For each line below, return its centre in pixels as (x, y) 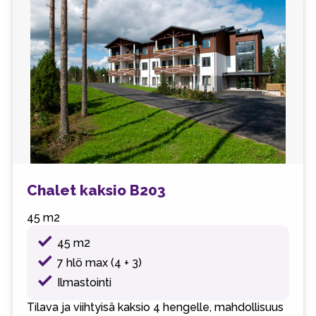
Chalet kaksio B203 (96, 190)
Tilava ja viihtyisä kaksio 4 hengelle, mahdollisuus (155, 307)
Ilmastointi (85, 282)
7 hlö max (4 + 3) (100, 262)
